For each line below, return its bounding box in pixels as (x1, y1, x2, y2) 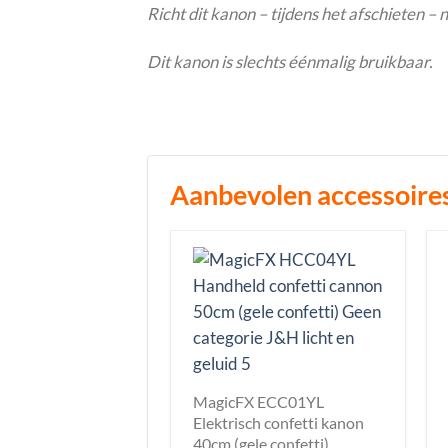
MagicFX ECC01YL (193, 391, 324, 411)
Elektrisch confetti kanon (193, 412, 364, 432)
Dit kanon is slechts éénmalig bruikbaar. (147, 51, 433, 73)
